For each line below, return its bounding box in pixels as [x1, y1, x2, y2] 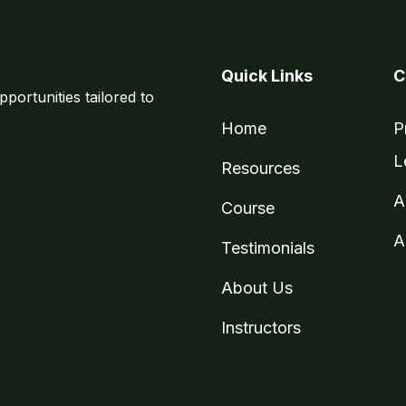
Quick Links [221, 66, 313, 85]
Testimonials [221, 238, 314, 257]
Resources [221, 159, 300, 178]
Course [221, 198, 275, 217]
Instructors [221, 318, 301, 337]
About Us [221, 278, 293, 297]
